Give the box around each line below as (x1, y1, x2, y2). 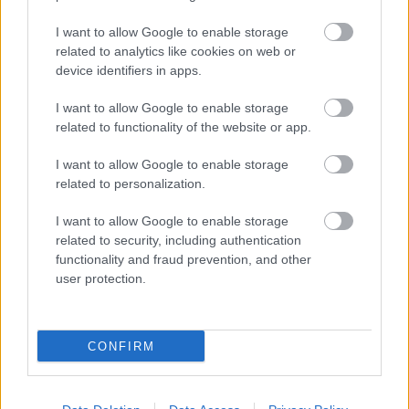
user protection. (56, 271, 146, 286)
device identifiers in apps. (56, 63, 202, 78)
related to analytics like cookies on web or (56, 44, 296, 58)
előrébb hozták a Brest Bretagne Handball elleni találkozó (14, 323, 350, 340)
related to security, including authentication (56, 233, 301, 247)
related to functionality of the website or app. (56, 120, 311, 134)
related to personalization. (56, 176, 205, 191)
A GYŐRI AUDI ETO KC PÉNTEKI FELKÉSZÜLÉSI (23, 251, 352, 269)
